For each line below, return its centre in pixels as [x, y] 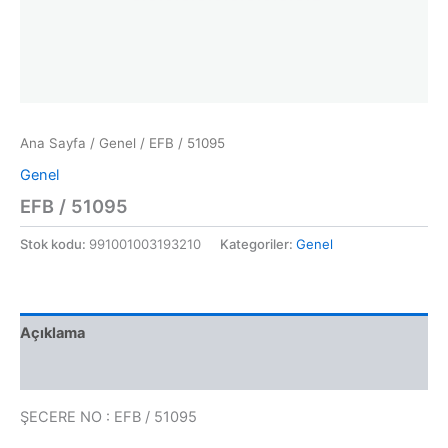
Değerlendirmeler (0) [95, 371]
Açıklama [52, 332]
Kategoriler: [258, 244]
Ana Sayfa [53, 143]
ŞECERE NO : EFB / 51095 [108, 417]
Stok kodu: [54, 244]
